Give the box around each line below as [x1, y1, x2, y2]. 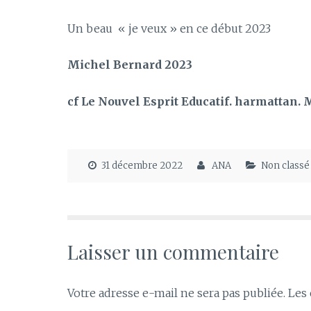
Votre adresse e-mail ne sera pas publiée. [67, 285, 285, 300]
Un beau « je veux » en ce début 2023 [67, 21, 271, 35]
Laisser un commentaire [67, 238, 279, 264]
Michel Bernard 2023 [67, 58, 192, 72]
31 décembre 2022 [101, 160, 183, 172]
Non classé [260, 160, 310, 172]
